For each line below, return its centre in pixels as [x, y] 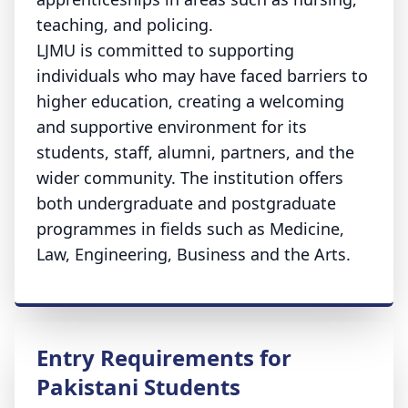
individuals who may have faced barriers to [202, 76]
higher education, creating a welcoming [190, 101]
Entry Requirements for [164, 357]
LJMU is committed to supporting [165, 50]
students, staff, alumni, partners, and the [195, 152]
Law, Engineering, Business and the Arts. [194, 254]
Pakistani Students [138, 387]
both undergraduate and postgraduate [186, 203]
